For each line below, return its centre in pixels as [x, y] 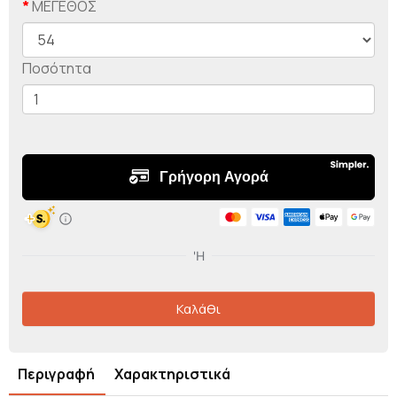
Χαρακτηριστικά [172, 374]
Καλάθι [198, 308]
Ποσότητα [57, 68]
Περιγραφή [56, 374]
